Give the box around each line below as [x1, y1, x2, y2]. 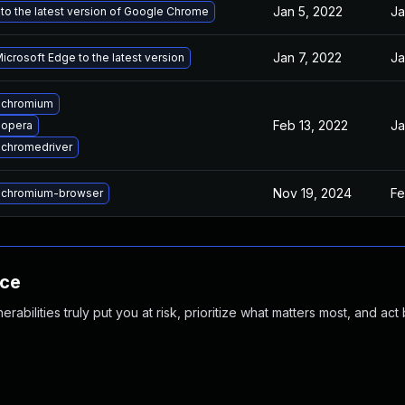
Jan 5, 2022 [273, 4, 343, 19]
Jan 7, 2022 [273, 50, 342, 65]
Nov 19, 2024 [273, 185, 352, 201]
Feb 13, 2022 [273, 118, 348, 133]
